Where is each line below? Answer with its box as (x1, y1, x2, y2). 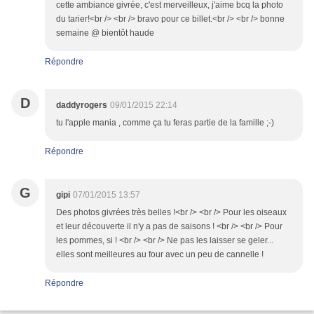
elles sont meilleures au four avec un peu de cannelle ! (56, 250, 264, 260)
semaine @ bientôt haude (56, 28, 154, 39)
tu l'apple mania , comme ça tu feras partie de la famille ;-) (56, 118, 274, 128)
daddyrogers (56, 100, 107, 111)
